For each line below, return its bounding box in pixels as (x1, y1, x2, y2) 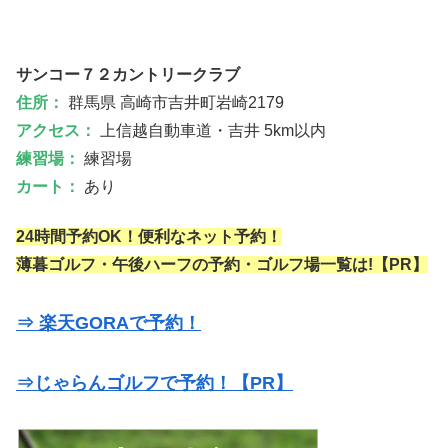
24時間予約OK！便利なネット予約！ (16, 228, 282, 246)
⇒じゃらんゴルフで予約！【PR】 (16, 373, 293, 394)
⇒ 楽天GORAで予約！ (16, 313, 201, 334)
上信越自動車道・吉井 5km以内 (96, 121, 326, 139)
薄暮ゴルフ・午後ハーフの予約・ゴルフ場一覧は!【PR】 (16, 256, 428, 274)
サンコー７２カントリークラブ (16, 65, 240, 83)
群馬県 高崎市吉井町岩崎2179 (64, 93, 284, 111)
